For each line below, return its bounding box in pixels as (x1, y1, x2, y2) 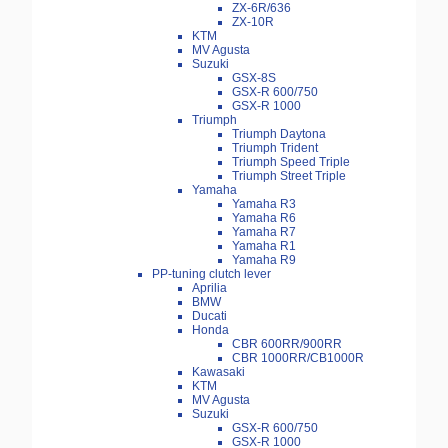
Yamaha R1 (232, 239, 296, 254)
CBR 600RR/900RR (232, 337, 342, 352)
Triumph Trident (232, 141, 318, 156)
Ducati (192, 309, 227, 324)
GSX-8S (232, 71, 276, 86)
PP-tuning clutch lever (152, 267, 271, 282)
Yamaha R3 (232, 197, 296, 212)
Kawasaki (192, 365, 245, 380)
